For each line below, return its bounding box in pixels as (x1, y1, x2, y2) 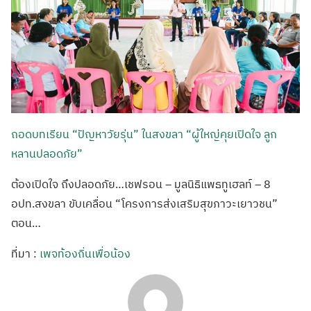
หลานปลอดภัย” (11, 146, 83, 161)
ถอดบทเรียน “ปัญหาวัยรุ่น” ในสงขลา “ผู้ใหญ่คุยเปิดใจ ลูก (11, 127, 277, 142)
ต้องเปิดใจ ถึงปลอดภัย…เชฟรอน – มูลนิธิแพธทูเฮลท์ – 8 (11, 177, 271, 192)
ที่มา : (11, 246, 40, 261)
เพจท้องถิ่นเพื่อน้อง (40, 246, 131, 261)
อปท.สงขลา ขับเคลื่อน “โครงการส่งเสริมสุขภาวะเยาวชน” (11, 196, 278, 211)
